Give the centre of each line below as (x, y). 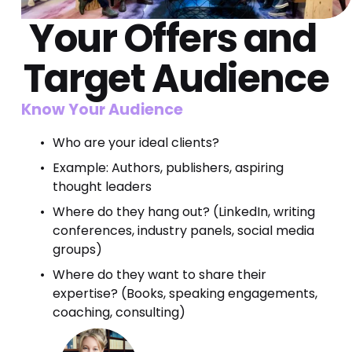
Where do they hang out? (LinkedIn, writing (183, 211)
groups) (77, 249)
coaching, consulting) (119, 312)
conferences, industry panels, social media (183, 230)
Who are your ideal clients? (136, 142)
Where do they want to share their (159, 274)
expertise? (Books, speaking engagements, (185, 293)
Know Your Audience (102, 109)
